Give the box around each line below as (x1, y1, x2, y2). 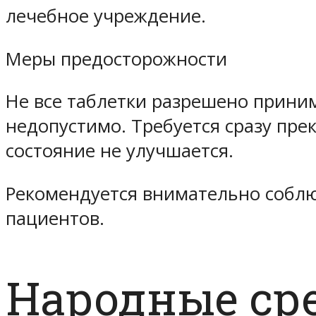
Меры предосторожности (6, 46, 227, 71)
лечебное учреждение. (6, 4, 206, 29)
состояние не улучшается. (6, 138, 233, 164)
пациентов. (6, 205, 104, 231)
